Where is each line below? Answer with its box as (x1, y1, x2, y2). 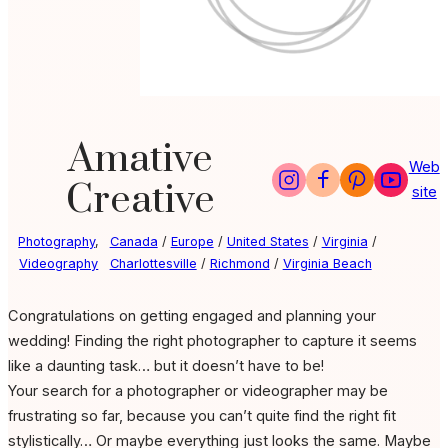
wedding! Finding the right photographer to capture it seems (8, 332, 417, 351)
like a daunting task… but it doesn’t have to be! (8, 357, 324, 376)
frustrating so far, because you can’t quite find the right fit (8, 407, 396, 426)
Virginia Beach (282, 256, 372, 272)
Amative (67, 135, 213, 185)
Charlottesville (109, 256, 197, 272)
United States (226, 234, 309, 250)
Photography (18, 234, 96, 250)
